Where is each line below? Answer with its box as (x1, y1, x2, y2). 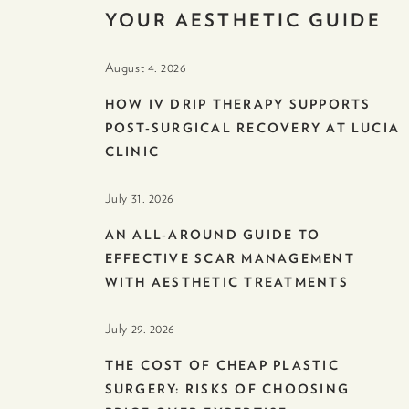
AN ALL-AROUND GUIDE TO (104, 227, 321, 243)
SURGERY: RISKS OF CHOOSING (104, 382, 350, 397)
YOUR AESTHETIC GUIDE (104, 9, 382, 31)
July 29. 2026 (104, 321, 176, 337)
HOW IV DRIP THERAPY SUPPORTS (104, 97, 372, 112)
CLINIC (104, 144, 161, 160)
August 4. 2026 (104, 60, 187, 76)
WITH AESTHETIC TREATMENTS (104, 275, 349, 290)
